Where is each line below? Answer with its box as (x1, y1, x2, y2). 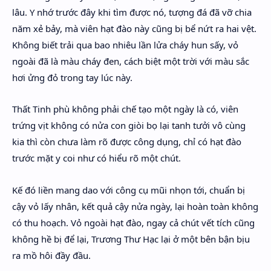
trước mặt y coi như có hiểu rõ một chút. (12, 152, 181, 164)
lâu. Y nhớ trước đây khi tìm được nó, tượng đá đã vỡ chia (12, 5, 252, 18)
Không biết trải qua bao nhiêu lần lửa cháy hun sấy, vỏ (12, 38, 238, 51)
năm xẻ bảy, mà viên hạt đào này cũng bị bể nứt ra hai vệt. (12, 22, 256, 34)
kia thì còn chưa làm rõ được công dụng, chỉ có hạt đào (12, 135, 241, 148)
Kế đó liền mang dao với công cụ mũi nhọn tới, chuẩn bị (12, 183, 245, 196)
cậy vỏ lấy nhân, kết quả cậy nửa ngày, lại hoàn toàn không (12, 200, 258, 212)
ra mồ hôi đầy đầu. (12, 249, 91, 261)
